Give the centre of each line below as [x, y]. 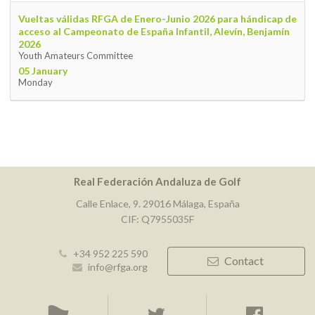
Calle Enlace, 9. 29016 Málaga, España [157, 203]
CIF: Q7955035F [157, 219]
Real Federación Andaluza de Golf [157, 181]
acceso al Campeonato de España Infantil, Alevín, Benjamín [154, 32]
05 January [43, 71]
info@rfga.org [118, 266]
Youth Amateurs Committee [75, 56]
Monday [35, 83]
